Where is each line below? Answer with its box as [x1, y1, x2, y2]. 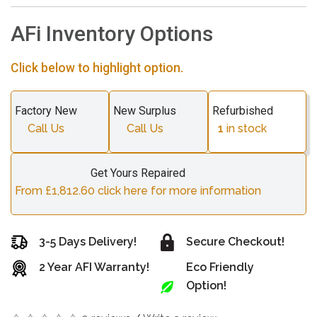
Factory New [15, 104, 77, 117]
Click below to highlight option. [11, 61, 183, 75]
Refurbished [212, 104, 273, 117]
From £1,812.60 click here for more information [15, 184, 261, 197]
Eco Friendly [186, 260, 255, 275]
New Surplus [113, 104, 177, 117]
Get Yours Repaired [91, 166, 185, 180]
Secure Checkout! [186, 235, 285, 248]
